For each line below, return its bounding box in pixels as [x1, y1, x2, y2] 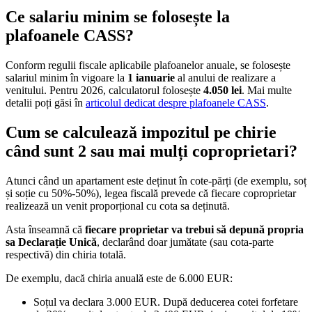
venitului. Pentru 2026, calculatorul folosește [6, 84, 203, 97]
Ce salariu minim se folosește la [6, 8, 230, 26]
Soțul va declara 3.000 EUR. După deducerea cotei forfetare [33, 295, 298, 308]
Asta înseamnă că [6, 223, 85, 235]
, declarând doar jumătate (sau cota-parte [97, 235, 274, 248]
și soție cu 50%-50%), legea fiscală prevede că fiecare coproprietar [6, 187, 296, 199]
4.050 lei [203, 84, 242, 97]
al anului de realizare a [175, 72, 276, 84]
